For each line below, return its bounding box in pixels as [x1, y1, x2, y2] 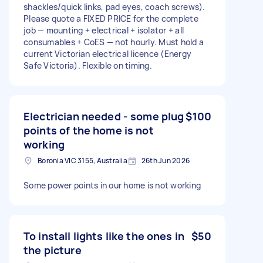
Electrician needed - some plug [23, 109, 184, 123]
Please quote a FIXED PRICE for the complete [23, 12, 198, 24]
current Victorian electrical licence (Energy [23, 48, 191, 59]
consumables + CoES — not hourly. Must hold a [23, 36, 204, 48]
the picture [23, 242, 82, 257]
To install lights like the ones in [23, 228, 185, 243]
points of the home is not [23, 123, 154, 137]
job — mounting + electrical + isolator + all [23, 24, 184, 36]
